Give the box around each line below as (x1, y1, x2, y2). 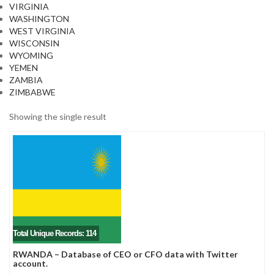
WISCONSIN (9, 38, 59, 48)
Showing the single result (9, 111, 106, 122)
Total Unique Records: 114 (13, 229, 96, 238)
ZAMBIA (9, 75, 43, 85)
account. (13, 258, 48, 268)
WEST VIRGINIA (9, 26, 75, 36)
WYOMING (9, 50, 53, 61)
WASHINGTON (9, 13, 69, 24)
